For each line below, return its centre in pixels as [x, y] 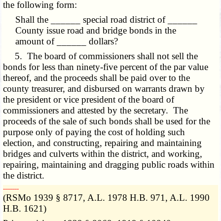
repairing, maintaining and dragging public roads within [109, 165]
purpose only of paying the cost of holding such [94, 132]
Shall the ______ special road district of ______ [107, 20]
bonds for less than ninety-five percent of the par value [106, 67]
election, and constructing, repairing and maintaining [103, 143]
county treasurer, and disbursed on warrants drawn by [104, 89]
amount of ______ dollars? [67, 41]
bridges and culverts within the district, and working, [103, 154]
